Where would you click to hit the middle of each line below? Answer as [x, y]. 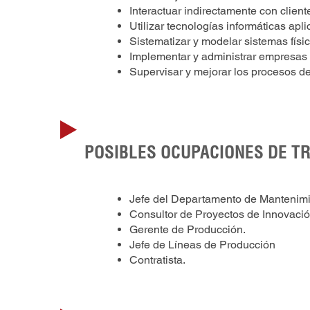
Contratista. [157, 260]
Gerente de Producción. [188, 230]
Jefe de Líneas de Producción [202, 245]
